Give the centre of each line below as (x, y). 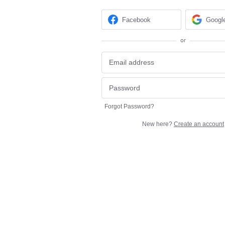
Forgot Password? (129, 107)
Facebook (137, 20)
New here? (158, 124)
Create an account (199, 124)
